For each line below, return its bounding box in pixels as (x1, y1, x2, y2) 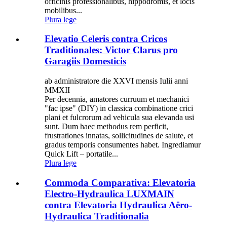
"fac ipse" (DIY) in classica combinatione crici (45, 104, 193, 112)
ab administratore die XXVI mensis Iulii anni (45, 77, 188, 85)
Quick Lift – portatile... (45, 149, 118, 158)
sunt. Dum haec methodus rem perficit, (45, 122, 168, 131)
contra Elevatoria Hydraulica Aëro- (45, 199, 192, 210)
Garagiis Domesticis (45, 56, 126, 67)
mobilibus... (45, 6, 82, 15)
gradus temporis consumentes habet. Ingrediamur (45, 140, 201, 149)
